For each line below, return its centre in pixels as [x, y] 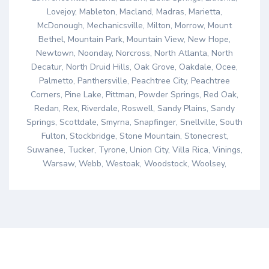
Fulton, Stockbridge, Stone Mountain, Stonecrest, [134, 136]
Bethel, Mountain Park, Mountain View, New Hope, [134, 40]
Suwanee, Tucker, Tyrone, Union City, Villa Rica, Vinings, [134, 150]
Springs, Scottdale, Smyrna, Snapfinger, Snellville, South [134, 122]
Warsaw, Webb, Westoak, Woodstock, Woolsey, [134, 164]
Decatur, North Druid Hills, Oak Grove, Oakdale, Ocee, [134, 67]
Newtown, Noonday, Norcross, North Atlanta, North [134, 53]
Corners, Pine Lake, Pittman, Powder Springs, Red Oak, [134, 95]
